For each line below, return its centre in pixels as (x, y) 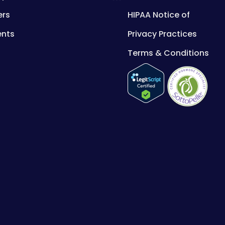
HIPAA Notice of (158, 15)
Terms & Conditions (168, 53)
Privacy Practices (162, 34)
